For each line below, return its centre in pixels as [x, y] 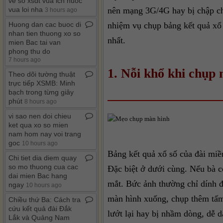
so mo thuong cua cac [43, 167]
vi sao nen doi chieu [40, 116]
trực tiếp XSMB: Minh [42, 83]
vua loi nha [27, 9]
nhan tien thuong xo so [45, 33]
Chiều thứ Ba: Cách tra [45, 200]
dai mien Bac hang [38, 176]
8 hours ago [41, 101]
